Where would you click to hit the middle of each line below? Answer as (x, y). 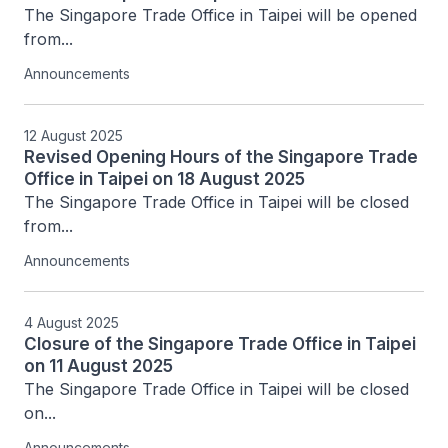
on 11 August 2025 (98, 366)
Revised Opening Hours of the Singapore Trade (221, 157)
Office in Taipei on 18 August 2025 (164, 179)
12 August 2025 (73, 135)
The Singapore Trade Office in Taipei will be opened (220, 15)
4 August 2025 (71, 322)
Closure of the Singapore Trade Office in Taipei (220, 344)
